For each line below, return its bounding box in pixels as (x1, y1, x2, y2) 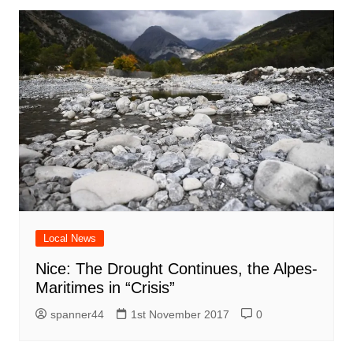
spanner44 (50, 308, 104, 321)
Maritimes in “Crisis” (35, 279, 175, 297)
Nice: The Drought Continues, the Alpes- (35, 260, 318, 278)
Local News (43, 232, 96, 245)
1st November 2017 (130, 308, 229, 321)
